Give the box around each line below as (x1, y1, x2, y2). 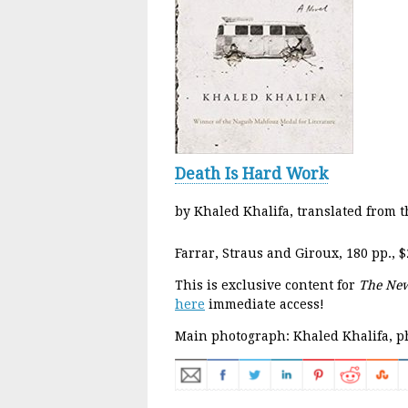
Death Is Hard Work (175, 165, 328, 183)
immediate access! (205, 296, 324, 311)
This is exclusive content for (175, 277, 359, 292)
